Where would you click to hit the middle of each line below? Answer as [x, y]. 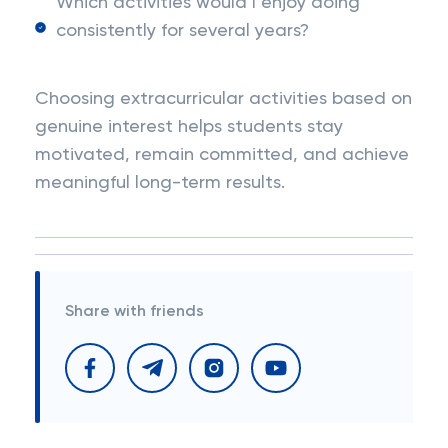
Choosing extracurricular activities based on [223, 99]
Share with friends [134, 312]
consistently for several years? [183, 31]
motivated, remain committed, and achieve [222, 155]
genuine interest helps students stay [189, 127]
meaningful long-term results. [160, 183]
